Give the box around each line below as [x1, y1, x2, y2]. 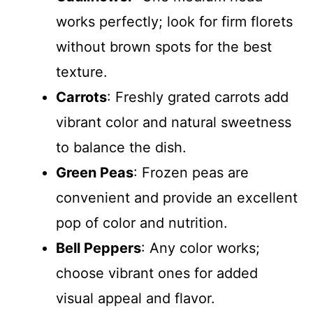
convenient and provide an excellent [56, 189, 298, 206]
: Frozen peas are [133, 163, 249, 181]
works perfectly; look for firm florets [56, 13, 293, 30]
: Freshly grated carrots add [107, 88, 289, 105]
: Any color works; [141, 239, 260, 256]
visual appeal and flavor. [56, 289, 215, 307]
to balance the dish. [56, 138, 187, 156]
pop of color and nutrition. [56, 214, 228, 231]
